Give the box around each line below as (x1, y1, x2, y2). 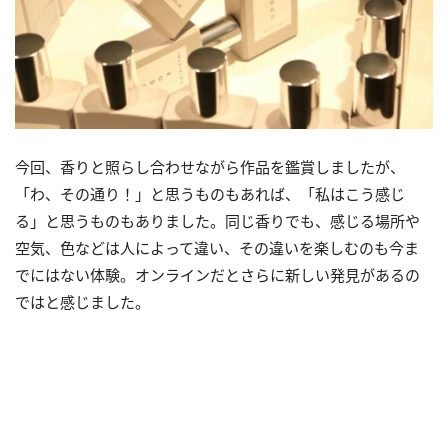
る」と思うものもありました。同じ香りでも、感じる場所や (15, 210, 420, 231)
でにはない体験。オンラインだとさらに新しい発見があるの (15, 264, 420, 285)
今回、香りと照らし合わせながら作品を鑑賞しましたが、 (15, 156, 405, 177)
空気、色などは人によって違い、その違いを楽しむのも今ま (15, 237, 419, 258)
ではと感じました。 (15, 291, 150, 312)
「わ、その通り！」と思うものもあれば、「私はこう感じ (15, 183, 405, 204)
